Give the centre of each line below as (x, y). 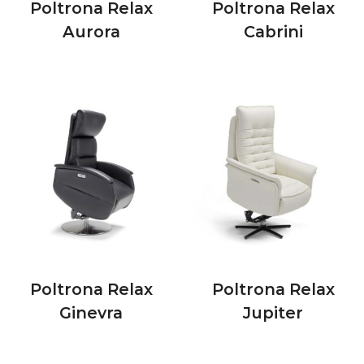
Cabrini (273, 32)
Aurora (91, 32)
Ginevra (91, 312)
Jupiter (273, 312)
